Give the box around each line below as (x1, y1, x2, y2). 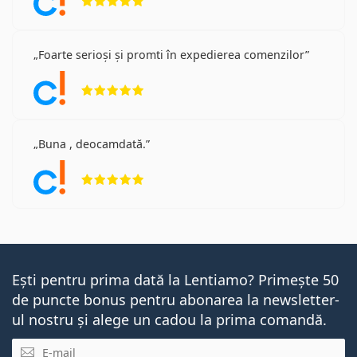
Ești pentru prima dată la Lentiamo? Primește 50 (12, 269, 339, 289)
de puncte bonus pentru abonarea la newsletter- (12, 289, 339, 309)
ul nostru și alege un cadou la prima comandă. (12, 309, 327, 329)
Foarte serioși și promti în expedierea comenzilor (38, 46, 305, 62)
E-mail (11, 337, 51, 355)
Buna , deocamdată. (38, 135, 146, 151)
